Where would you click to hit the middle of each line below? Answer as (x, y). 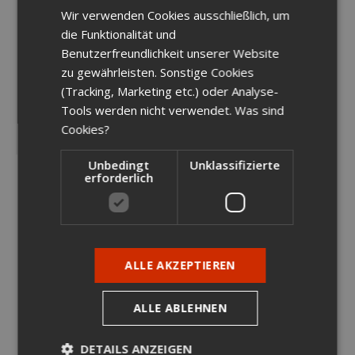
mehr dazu (78, 153)
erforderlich (119, 177)
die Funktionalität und (119, 34)
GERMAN (287, 45)
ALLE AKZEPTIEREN (180, 265)
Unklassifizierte (235, 164)
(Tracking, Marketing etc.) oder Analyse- (170, 91)
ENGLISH (286, 18)
